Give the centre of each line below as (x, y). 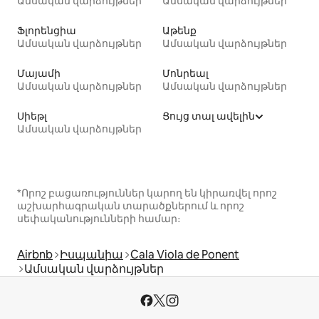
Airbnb (35, 254)
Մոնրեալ (185, 73)
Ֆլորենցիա (47, 30)
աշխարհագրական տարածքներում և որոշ (131, 205)
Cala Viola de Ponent (185, 254)
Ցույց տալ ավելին (209, 116)
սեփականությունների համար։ (99, 218)
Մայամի (39, 73)
